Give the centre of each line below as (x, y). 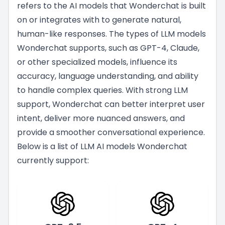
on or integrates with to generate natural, (99, 20)
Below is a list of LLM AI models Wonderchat (102, 147)
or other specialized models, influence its (97, 62)
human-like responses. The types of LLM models (111, 34)
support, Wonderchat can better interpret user (111, 104)
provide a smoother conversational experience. (111, 133)
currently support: (53, 161)
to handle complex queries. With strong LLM (102, 90)
